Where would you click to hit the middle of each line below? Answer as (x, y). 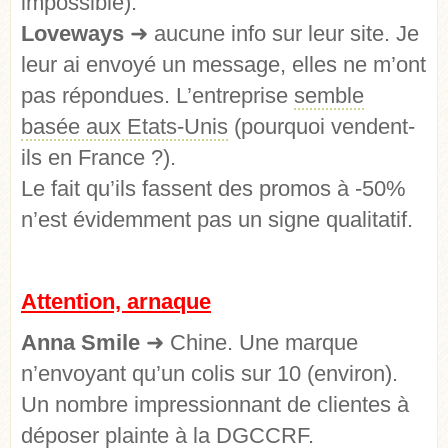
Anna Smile (83, 343)
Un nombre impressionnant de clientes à (215, 405)
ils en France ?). (98, 158)
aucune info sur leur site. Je (283, 34)
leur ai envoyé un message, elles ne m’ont (223, 65)
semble (329, 96)
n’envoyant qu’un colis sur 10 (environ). (209, 374)
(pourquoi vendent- (321, 127)
